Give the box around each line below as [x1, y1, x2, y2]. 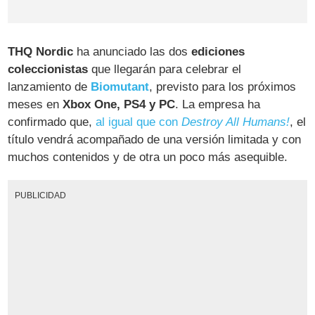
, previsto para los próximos [149, 80, 297, 94]
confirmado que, [8, 115, 96, 129]
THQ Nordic [8, 45, 74, 59]
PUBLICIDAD [14, 191, 66, 200]
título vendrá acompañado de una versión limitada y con [8, 133, 302, 147]
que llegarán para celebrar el [88, 63, 242, 77]
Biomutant [91, 80, 150, 94]
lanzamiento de [8, 80, 91, 94]
